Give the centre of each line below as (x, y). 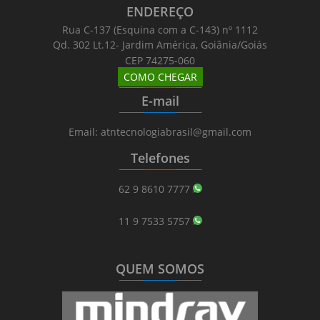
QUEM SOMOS (160, 269)
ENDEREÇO (160, 11)
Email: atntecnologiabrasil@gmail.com (160, 132)
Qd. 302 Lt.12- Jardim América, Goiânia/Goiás (160, 45)
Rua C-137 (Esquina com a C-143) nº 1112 (160, 30)
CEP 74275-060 (160, 60)
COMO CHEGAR (160, 77)
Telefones (160, 158)
